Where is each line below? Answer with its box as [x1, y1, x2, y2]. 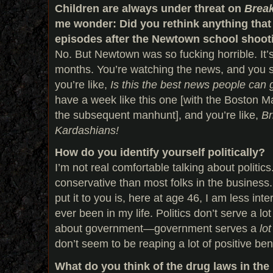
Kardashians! [55, 123, 119, 136]
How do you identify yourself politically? [55, 146, 265, 159]
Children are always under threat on [55, 1, 244, 15]
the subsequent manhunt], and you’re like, [55, 108, 261, 121]
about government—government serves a [55, 222, 260, 235]
